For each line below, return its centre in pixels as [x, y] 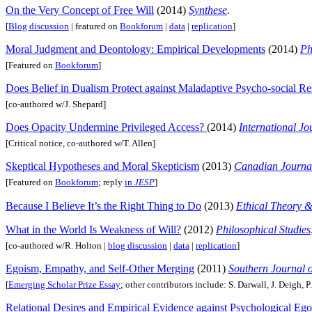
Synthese [208, 10]
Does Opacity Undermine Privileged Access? [106, 127]
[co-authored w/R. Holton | [57, 245]
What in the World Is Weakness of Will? [93, 229]
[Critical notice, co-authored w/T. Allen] [80, 143]
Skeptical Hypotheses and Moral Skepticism [102, 166]
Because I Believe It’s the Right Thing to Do [103, 205]
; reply [111, 182]
